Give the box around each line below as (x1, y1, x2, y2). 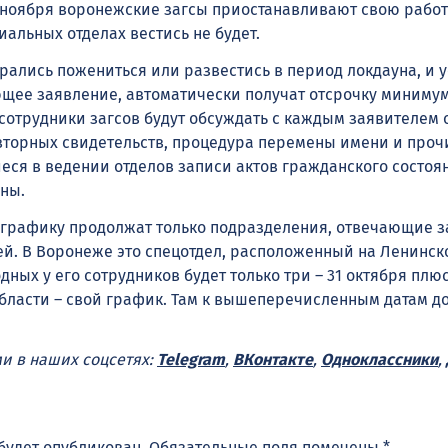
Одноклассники (321, 350, 438, 370)
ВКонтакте (233, 350, 313, 370)
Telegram (157, 350, 225, 370)
